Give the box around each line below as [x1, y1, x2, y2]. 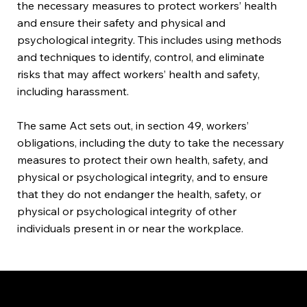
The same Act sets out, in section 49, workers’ [17, 118, 249, 132]
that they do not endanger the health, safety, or [17, 186, 262, 201]
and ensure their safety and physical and [17, 15, 226, 29]
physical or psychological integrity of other [17, 204, 237, 218]
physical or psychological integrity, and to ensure [17, 169, 269, 184]
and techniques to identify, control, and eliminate [17, 49, 265, 64]
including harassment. [17, 84, 130, 98]
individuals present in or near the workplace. [17, 221, 244, 235]
